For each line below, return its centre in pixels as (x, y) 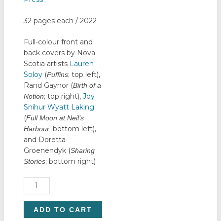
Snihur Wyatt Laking (59, 107)
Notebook (40, 182)
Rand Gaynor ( (48, 85)
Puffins (57, 74)
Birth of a (87, 85)
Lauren (81, 63)
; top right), (63, 96)
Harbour (36, 129)
